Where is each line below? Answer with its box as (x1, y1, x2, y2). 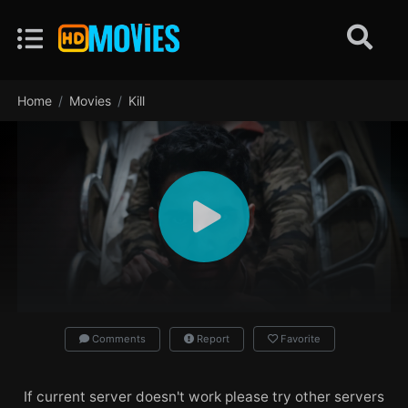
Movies (69, 93, 112, 108)
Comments (88, 332, 146, 345)
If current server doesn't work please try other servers (24, 388, 384, 405)
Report (193, 332, 229, 345)
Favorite (280, 332, 321, 345)
